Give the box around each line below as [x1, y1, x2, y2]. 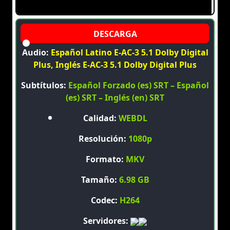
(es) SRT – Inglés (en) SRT [66, 92, 164, 104]
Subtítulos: [21, 80, 68, 91]
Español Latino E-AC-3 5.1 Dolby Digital [50, 47, 208, 59]
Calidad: [83, 112, 119, 124]
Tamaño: [81, 174, 119, 186]
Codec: [90, 195, 120, 206]
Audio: [22, 47, 51, 59]
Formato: [86, 154, 126, 165]
